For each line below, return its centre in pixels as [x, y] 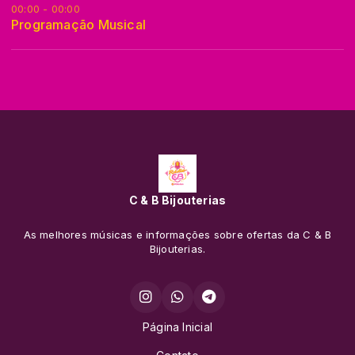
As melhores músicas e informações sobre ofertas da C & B [177, 235]
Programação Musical [78, 24]
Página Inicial [177, 327]
